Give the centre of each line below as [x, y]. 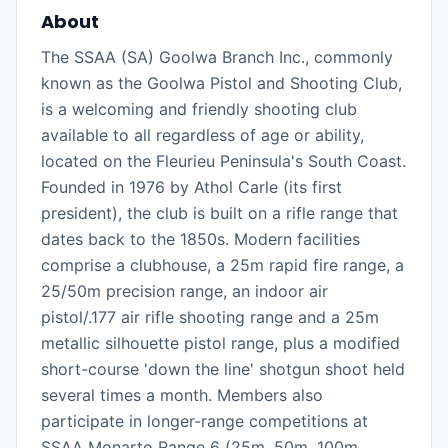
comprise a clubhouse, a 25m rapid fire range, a [222, 265]
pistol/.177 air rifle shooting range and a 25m [210, 317]
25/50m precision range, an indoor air [184, 291]
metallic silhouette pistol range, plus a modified [220, 343]
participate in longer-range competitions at [204, 421]
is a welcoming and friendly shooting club [199, 109]
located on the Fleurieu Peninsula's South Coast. [223, 161]
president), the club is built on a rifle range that [219, 213]
